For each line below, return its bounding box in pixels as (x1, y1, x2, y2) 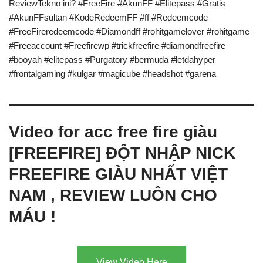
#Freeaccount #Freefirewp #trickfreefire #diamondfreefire (9, 41, 225, 51)
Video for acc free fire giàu (9, 123, 217, 141)
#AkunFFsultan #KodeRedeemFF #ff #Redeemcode (9, 12, 208, 23)
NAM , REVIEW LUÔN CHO (9, 186, 217, 205)
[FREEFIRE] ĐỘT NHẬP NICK (9, 144, 235, 163)
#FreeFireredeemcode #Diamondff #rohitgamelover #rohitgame (9, 26, 249, 37)
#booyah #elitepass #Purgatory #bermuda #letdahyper (9, 55, 215, 65)
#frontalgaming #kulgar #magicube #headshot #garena (9, 69, 216, 79)
